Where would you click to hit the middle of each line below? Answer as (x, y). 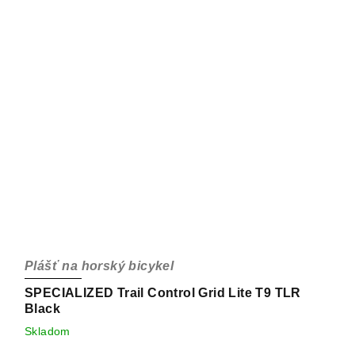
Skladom (48, 331)
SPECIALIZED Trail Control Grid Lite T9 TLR (163, 292)
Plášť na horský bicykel (99, 265)
